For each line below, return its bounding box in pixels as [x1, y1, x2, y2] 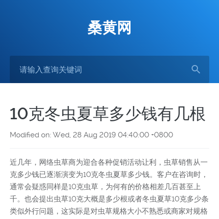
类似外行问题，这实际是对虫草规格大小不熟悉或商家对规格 [10, 207, 208, 216]
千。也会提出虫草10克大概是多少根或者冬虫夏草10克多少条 [10, 195, 209, 203]
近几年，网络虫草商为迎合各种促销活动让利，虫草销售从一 [10, 158, 208, 167]
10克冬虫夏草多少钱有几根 [10, 104, 206, 123]
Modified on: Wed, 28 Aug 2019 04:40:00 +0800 [10, 131, 173, 139]
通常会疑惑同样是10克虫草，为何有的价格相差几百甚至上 [10, 182, 201, 191]
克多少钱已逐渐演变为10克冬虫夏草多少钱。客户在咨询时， [10, 170, 208, 179]
